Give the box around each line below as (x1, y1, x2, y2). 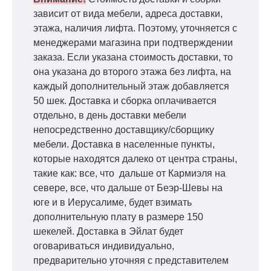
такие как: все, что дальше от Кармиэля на (33, 168, 226, 179)
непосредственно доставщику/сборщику (33, 125, 214, 135)
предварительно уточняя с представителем (33, 255, 229, 266)
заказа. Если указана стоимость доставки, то (33, 52, 233, 63)
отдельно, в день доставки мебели (33, 110, 186, 121)
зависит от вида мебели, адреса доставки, (33, 8, 223, 19)
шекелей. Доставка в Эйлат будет (33, 226, 183, 237)
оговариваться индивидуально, (33, 241, 174, 252)
